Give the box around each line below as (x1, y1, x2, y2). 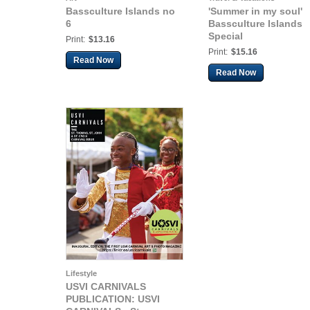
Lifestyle (66, 269, 97, 277)
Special (208, 30, 243, 42)
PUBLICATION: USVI (66, 293, 160, 304)
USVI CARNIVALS (66, 281, 146, 292)
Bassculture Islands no (66, 6, 175, 17)
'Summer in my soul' (208, 6, 302, 17)
